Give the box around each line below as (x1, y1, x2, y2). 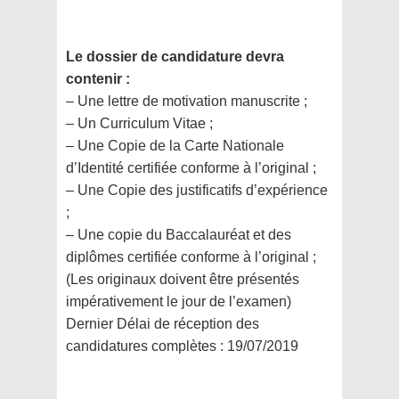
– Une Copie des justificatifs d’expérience (66, 183, 328, 199)
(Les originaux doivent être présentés (66, 272, 299, 288)
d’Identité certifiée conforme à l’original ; (66, 160, 316, 176)
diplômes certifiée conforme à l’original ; (66, 249, 316, 265)
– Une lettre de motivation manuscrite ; (66, 94, 307, 110)
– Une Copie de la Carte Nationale (66, 138, 284, 154)
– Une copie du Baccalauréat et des (66, 227, 291, 243)
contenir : (66, 71, 130, 87)
